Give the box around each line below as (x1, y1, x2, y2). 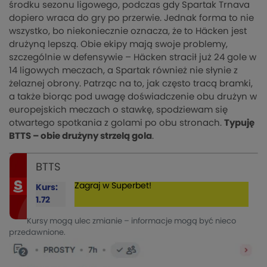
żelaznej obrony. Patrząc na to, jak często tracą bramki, (9, 79, 253, 88)
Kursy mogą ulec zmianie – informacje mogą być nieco (27, 217, 237, 225)
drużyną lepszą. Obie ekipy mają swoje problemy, (9, 39, 228, 49)
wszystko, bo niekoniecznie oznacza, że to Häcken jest (9, 26, 247, 36)
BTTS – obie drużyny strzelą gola (9, 131, 152, 141)
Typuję (224, 118, 254, 128)
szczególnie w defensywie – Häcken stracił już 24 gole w (9, 52, 256, 62)
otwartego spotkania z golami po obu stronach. (9, 118, 224, 128)
